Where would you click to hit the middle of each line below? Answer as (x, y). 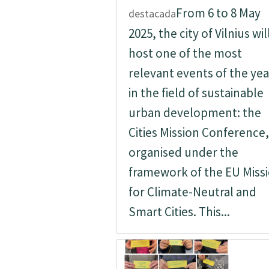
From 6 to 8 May (218, 13)
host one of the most (185, 53)
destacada (152, 14)
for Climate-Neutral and (192, 192)
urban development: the (195, 113)
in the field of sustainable (196, 93)
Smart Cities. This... (179, 212)
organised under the (183, 152)
